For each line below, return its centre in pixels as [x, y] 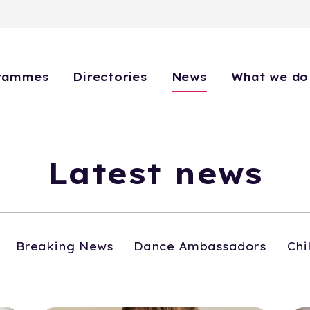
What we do [270, 77]
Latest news [155, 173]
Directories [110, 77]
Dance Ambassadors [200, 246]
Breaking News [64, 246]
